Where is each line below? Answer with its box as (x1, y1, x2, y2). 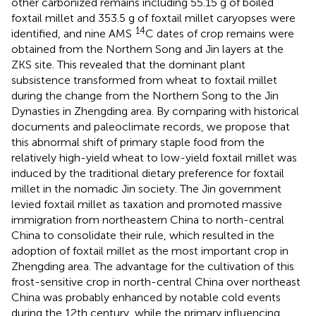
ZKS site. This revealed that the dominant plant (11, 57, 245, 71)
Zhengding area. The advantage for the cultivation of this (11, 259, 294, 273)
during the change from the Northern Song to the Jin (11, 88, 279, 102)
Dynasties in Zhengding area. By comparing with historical (11, 104, 299, 118)
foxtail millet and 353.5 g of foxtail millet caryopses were (11, 11, 296, 25)
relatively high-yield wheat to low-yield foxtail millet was (11, 150, 297, 164)
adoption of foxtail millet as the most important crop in (11, 243, 288, 257)
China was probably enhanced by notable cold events (11, 290, 281, 304)
